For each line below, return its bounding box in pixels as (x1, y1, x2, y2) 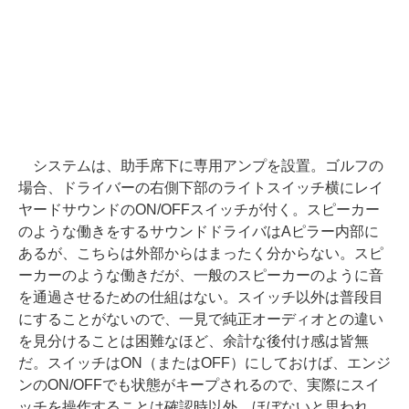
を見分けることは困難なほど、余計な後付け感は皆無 (18, 333, 369, 350)
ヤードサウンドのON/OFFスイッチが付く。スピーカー (18, 202, 380, 218)
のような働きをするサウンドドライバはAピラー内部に (18, 224, 379, 240)
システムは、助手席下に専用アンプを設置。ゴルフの (18, 158, 383, 174)
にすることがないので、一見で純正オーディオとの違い (18, 311, 383, 328)
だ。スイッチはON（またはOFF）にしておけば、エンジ (18, 355, 391, 372)
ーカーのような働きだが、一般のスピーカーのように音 (18, 267, 383, 284)
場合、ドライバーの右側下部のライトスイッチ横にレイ (18, 180, 383, 196)
